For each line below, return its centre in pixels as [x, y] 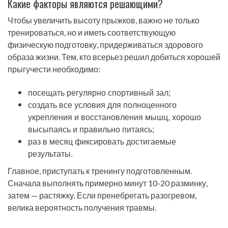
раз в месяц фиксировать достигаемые [102, 141]
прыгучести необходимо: [54, 69]
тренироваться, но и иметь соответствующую [92, 32]
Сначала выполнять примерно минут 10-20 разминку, [108, 183]
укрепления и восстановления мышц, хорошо [115, 117]
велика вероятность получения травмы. [82, 208]
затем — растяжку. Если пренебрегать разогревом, [102, 195]
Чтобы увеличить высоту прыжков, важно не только [104, 20]
